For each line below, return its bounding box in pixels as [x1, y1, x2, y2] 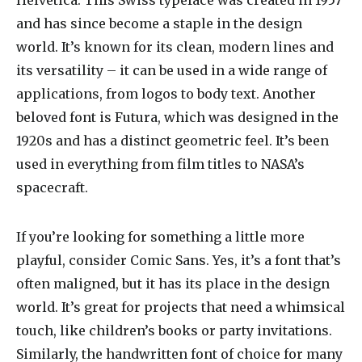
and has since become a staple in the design [16, 15, 302, 32]
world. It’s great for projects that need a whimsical [16, 299, 345, 315]
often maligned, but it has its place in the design [16, 276, 330, 292]
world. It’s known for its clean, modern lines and [16, 39, 334, 55]
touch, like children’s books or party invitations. [16, 322, 332, 339]
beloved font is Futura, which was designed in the [16, 109, 339, 125]
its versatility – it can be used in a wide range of [16, 62, 327, 78]
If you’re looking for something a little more [16, 229, 305, 245]
